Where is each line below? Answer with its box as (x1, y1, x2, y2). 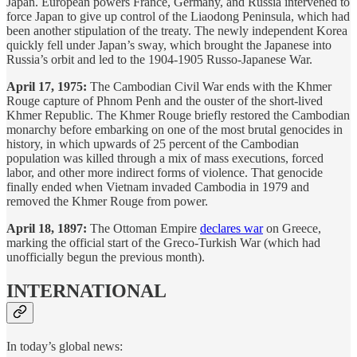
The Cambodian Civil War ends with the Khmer (87, 80, 331, 94)
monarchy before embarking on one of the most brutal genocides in (6, 123, 343, 137)
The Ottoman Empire (87, 222, 200, 236)
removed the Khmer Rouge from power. (6, 194, 208, 209)
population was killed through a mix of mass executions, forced (6, 151, 324, 166)
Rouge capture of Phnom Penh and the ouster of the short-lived (6, 94, 323, 108)
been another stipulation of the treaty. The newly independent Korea (6, 24, 347, 38)
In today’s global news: (6, 339, 123, 354)
